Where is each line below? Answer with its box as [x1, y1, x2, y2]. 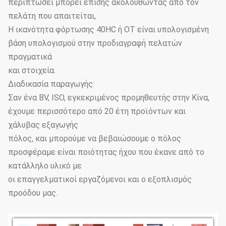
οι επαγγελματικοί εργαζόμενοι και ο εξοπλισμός [8, 175, 192, 185]
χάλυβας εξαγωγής [8, 120, 78, 130]
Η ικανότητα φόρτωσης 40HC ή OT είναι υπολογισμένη [8, 25, 209, 35]
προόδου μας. [8, 188, 58, 198]
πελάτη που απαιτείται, [8, 11, 96, 21]
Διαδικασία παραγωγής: [8, 79, 94, 89]
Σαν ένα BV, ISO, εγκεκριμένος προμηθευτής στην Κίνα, [8, 93, 209, 103]
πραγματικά [8, 52, 52, 62]
